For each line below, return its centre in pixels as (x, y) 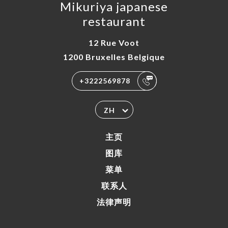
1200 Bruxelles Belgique (114, 57)
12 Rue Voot (114, 42)
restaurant (114, 21)
